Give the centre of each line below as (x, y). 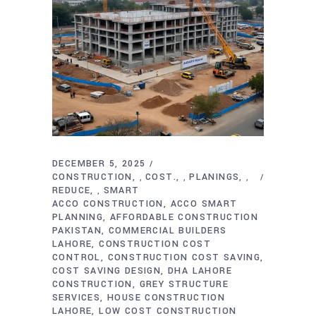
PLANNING (78, 217)
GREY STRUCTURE (184, 284)
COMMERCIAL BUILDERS (168, 230)
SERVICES (77, 297)
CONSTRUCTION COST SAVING (184, 257)
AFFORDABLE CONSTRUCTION (184, 217)
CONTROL (77, 257)
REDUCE (72, 190)
